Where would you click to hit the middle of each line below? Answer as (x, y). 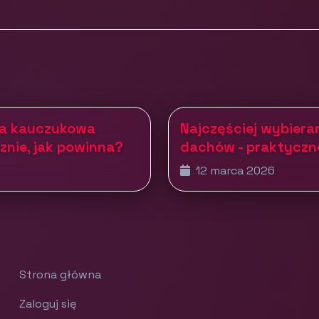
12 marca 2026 (234, 170)
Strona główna (61, 274)
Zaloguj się (48, 303)
